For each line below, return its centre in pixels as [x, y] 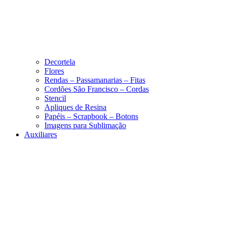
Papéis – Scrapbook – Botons [91, 116]
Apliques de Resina [75, 107]
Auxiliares [41, 134]
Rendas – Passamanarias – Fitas [95, 80]
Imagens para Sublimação [85, 125]
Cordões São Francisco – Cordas [97, 89]
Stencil [55, 98]
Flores [54, 71]
